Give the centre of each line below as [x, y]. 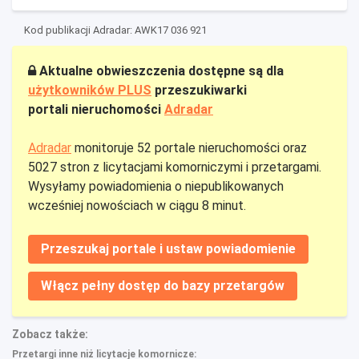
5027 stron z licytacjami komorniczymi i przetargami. [175, 167]
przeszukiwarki [199, 90]
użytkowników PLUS [90, 90]
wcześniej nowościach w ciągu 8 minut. [137, 205]
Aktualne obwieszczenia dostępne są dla [160, 71]
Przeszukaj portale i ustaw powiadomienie [168, 248]
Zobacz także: [50, 334]
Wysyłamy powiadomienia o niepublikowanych [156, 186]
